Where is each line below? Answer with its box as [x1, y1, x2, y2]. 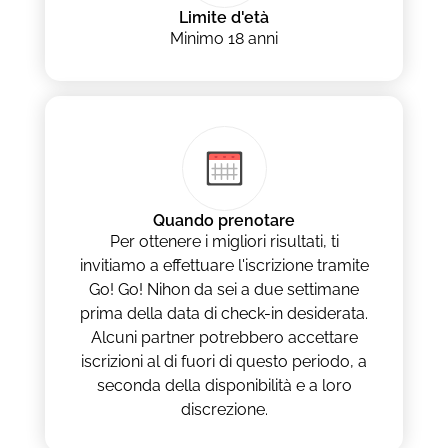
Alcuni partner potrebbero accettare [90, 328, 358, 348]
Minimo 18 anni [170, 29, 278, 49]
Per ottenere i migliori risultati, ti [109, 232, 339, 252]
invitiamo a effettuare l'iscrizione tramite [79, 256, 369, 276]
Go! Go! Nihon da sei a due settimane [89, 280, 359, 300]
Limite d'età [179, 8, 269, 28]
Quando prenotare [153, 211, 295, 231]
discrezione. [180, 400, 268, 420]
